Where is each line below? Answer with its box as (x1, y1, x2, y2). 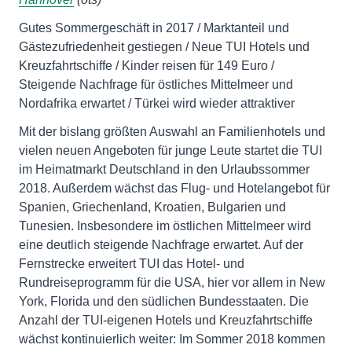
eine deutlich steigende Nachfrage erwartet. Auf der (19, 238, 303, 251)
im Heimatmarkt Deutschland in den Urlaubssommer (19, 163, 310, 176)
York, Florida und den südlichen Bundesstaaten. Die (19, 295, 309, 308)
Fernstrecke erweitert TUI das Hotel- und (19, 257, 244, 270)
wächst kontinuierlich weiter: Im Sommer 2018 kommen (19, 332, 325, 346)
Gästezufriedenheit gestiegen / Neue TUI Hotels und (19, 40, 310, 53)
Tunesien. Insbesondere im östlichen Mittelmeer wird (19, 219, 311, 233)
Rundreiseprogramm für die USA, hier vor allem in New (19, 276, 325, 289)
